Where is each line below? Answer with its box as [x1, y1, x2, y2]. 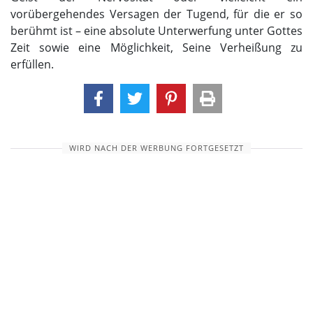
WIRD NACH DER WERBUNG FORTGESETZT [69, 143, 244, 154]
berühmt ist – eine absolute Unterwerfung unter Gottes [10, 23, 303, 39]
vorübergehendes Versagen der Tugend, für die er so [10, 6, 303, 22]
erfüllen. [10, 57, 54, 73]
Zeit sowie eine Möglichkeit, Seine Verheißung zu [10, 40, 303, 56]
